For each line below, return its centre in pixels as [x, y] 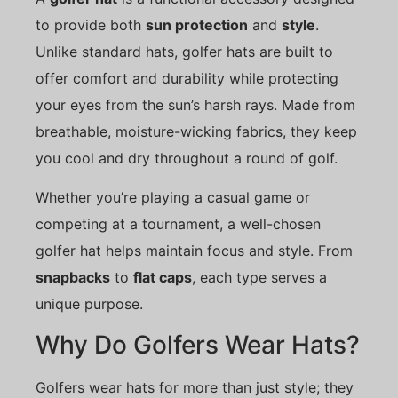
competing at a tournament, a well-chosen [178, 224]
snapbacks [73, 278]
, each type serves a [259, 278]
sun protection [197, 24]
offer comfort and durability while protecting [187, 78]
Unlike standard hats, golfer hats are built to [184, 51]
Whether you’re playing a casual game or [173, 198]
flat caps [163, 278]
